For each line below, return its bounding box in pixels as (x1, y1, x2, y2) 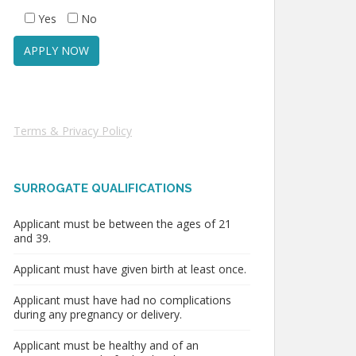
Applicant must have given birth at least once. (14, 261, 246, 277)
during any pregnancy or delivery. (14, 307, 182, 322)
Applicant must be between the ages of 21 (14, 216, 231, 231)
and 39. (14, 230, 51, 246)
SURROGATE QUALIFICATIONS (14, 181, 192, 195)
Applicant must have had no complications (14, 292, 231, 308)
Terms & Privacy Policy (14, 123, 132, 138)
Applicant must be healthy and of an (14, 338, 199, 353)
